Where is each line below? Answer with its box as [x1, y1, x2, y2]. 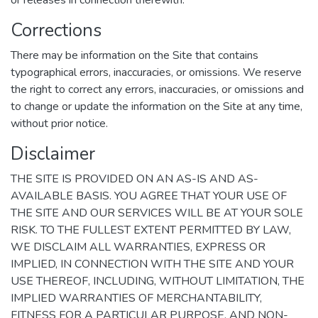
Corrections [11, 18, 102, 43]
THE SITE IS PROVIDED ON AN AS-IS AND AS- [11, 171, 258, 187]
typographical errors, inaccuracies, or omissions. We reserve [11, 65, 302, 80]
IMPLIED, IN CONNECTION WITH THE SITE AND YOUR [11, 256, 294, 272]
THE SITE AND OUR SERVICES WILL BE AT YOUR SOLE [11, 205, 303, 221]
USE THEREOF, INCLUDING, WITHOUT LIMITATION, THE [11, 273, 305, 289]
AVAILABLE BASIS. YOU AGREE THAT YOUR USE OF [11, 188, 287, 204]
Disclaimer [11, 141, 95, 166]
